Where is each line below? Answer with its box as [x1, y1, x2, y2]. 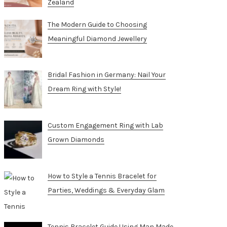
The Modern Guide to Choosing [47, 20, 147, 29]
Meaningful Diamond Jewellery [47, 34, 147, 43]
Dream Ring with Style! [47, 85, 121, 94]
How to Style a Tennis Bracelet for [47, 171, 157, 180]
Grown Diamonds [47, 135, 104, 144]
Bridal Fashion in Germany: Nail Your [47, 70, 166, 80]
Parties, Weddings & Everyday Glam [47, 185, 165, 195]
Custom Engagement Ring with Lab [47, 121, 163, 130]
